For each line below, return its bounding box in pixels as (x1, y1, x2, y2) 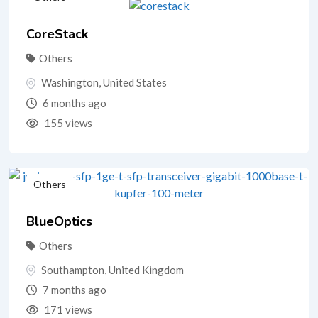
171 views (42, 303, 92, 317)
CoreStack (26, 25, 88, 43)
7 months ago (40, 283, 106, 297)
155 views (42, 116, 92, 129)
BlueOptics (26, 212, 92, 230)
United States (103, 75, 167, 89)
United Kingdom (109, 263, 184, 276)
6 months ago (40, 96, 106, 109)
